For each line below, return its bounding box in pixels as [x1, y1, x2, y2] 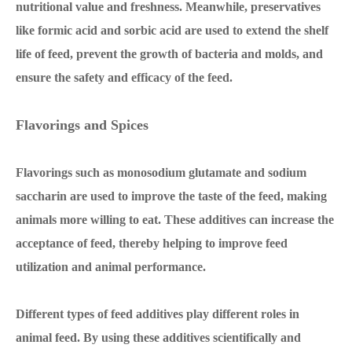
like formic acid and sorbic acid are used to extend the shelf [16, 24, 328, 37]
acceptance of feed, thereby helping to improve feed [16, 236, 288, 250]
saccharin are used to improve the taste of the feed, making [16, 189, 327, 203]
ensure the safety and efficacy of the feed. [16, 71, 233, 84]
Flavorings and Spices [16, 117, 148, 133]
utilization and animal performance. [16, 260, 206, 273]
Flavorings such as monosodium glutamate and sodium [16, 166, 306, 179]
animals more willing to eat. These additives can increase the [16, 213, 334, 226]
